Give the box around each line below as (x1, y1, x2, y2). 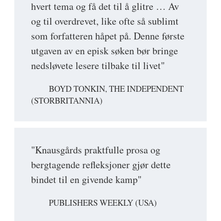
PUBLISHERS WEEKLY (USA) (49, 197, 157, 209)
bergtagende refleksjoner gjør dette (31, 158, 171, 172)
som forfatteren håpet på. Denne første (31, 29, 184, 42)
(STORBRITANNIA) (31, 95, 103, 107)
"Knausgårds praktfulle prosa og (31, 143, 160, 157)
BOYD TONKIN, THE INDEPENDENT (49, 82, 184, 94)
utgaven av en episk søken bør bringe (31, 43, 178, 57)
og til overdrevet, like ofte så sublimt (31, 14, 179, 28)
